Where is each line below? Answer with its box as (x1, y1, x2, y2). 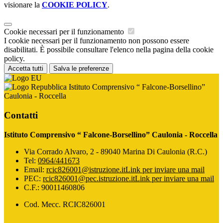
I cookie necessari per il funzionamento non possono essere (4, 36, 189, 45)
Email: (24, 165, 46, 174)
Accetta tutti (8, 65, 43, 73)
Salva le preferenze (53, 65, 109, 73)
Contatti (4, 110, 38, 120)
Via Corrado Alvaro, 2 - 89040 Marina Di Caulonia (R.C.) (24, 147, 207, 156)
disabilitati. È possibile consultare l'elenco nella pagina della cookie (4, 45, 214, 54)
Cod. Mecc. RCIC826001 (24, 200, 106, 209)
